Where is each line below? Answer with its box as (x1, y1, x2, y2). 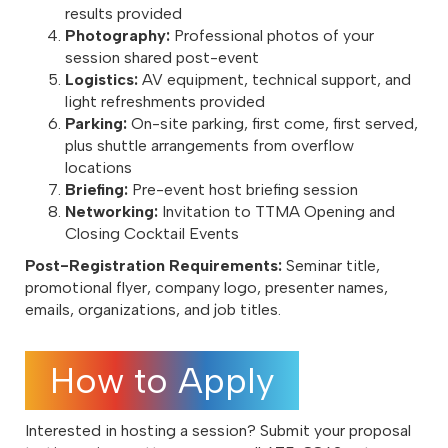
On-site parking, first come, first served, (127, 114, 418, 134)
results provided (65, 4, 182, 24)
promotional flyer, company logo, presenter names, (25, 278, 388, 298)
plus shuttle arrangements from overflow (65, 136, 354, 156)
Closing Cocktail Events (65, 224, 239, 244)
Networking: (65, 202, 158, 222)
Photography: (65, 26, 170, 46)
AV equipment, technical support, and (138, 70, 411, 90)
